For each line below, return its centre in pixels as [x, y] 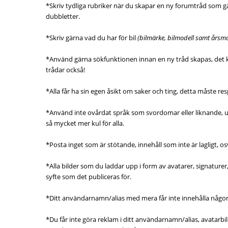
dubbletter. [63, 16]
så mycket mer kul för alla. [85, 123]
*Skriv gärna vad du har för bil [92, 38]
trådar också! [65, 70]
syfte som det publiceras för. [89, 177]
